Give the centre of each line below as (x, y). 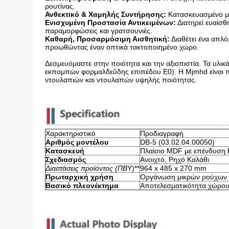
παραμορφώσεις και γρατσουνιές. (99, 31)
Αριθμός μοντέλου (77, 142)
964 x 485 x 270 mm (173, 168)
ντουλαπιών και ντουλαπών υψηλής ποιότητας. (121, 80)
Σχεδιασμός (66, 160)
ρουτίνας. (60, 6)
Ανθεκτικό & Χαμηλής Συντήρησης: (106, 15)
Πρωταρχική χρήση (79, 177)
